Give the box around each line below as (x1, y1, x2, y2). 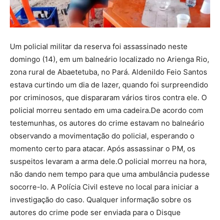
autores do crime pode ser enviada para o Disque (10, 207, 181, 217)
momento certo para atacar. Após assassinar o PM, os (10, 143, 195, 153)
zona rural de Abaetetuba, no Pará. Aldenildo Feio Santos (10, 67, 207, 77)
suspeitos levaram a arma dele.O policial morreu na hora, (10, 156, 207, 166)
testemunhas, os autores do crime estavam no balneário (10, 118, 204, 128)
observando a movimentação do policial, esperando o (10, 131, 194, 140)
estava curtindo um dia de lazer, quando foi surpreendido (10, 80, 208, 89)
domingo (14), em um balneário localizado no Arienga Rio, (10, 54, 209, 64)
